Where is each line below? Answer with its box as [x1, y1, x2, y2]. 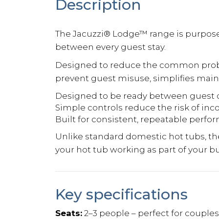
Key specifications [55, 185, 188, 203]
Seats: [55, 208, 82, 218]
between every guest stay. [55, 42, 166, 52]
